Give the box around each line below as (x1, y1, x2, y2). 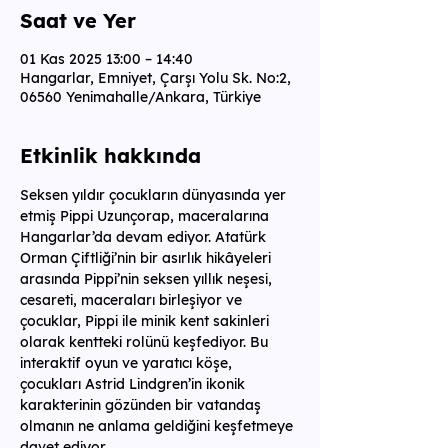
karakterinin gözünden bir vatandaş (20, 396, 265, 414)
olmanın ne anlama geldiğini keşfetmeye (20, 417, 297, 435)
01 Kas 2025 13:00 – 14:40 (20, 50, 193, 68)
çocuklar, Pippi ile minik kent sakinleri (20, 312, 273, 330)
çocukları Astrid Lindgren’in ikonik (20, 375, 249, 393)
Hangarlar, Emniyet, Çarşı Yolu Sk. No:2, (20, 69, 291, 87)
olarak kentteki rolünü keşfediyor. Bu (20, 333, 272, 351)
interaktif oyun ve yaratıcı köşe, (20, 354, 236, 372)
